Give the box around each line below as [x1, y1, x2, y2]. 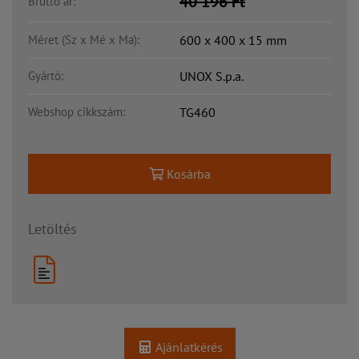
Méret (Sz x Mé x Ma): [28, 31, 139, 47]
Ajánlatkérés [152, 339, 223, 356]
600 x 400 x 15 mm [179, 31, 287, 48]
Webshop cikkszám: [28, 103, 125, 119]
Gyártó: [28, 67, 63, 83]
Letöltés [28, 219, 77, 238]
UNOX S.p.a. [179, 67, 244, 84]
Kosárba [166, 165, 211, 182]
